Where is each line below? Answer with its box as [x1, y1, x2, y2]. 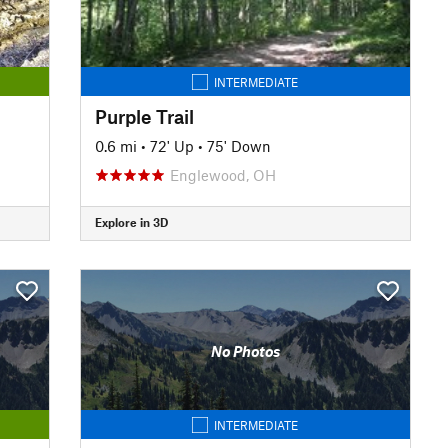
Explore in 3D [94, 215, 168, 229]
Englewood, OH [169, 165, 276, 184]
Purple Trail [94, 104, 194, 128]
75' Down [206, 136, 271, 155]
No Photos [210, 342, 280, 360]
